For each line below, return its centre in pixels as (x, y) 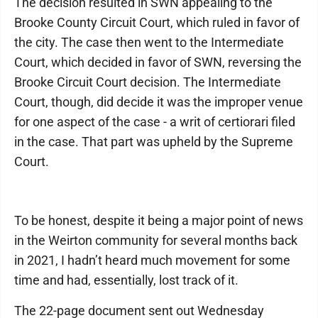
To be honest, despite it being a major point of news (159, 221)
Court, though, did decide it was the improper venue (159, 102)
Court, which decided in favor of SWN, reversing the (158, 62)
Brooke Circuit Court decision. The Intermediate (148, 82)
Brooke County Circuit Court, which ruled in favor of (157, 23)
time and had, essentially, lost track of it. (126, 280)
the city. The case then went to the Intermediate (149, 43)
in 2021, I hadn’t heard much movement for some (152, 261)
